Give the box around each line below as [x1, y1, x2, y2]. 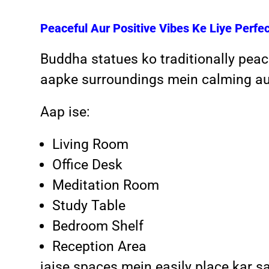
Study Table [52, 197, 126, 214]
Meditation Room [52, 177, 160, 193]
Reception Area [52, 238, 147, 255]
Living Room [52, 136, 129, 153]
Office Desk [52, 156, 123, 173]
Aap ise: [40, 103, 91, 120]
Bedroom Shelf [52, 217, 144, 234]
